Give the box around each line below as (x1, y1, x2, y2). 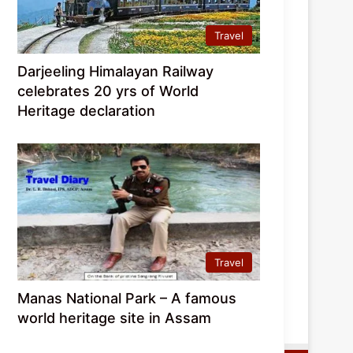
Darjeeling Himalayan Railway (17, 62, 214, 80)
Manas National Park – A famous (17, 289, 237, 307)
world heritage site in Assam (17, 309, 212, 326)
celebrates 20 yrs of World (17, 82, 199, 99)
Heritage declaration (17, 102, 156, 119)
